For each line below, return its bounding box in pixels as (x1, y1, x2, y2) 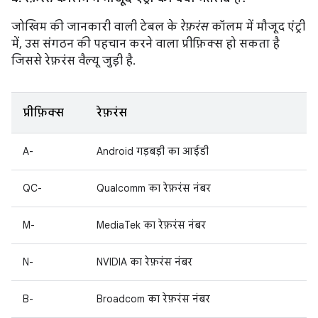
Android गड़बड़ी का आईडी (97, 145, 209, 158)
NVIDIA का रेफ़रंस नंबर (97, 256, 192, 268)
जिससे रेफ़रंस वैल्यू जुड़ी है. (11, 54, 136, 68)
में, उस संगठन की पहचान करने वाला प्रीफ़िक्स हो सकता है (11, 37, 280, 51)
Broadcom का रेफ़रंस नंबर (97, 292, 210, 305)
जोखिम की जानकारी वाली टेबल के (11, 20, 180, 34)
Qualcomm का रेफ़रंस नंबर (97, 182, 211, 194)
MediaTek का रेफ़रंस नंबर (97, 219, 206, 231)
